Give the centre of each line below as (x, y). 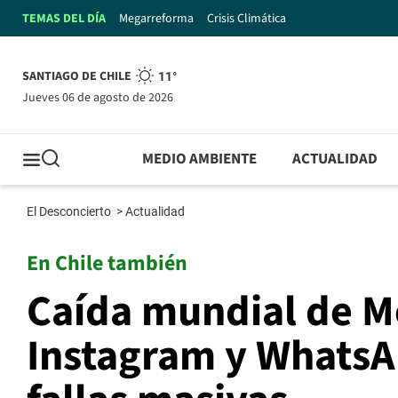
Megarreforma (156, 18)
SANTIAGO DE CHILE (77, 77)
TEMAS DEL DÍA (64, 18)
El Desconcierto (70, 212)
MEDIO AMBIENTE (200, 159)
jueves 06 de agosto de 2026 (101, 97)
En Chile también (107, 264)
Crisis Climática (247, 18)
